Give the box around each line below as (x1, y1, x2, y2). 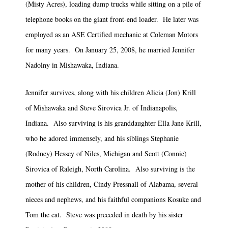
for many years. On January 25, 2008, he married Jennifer (25, 44, 195, 54)
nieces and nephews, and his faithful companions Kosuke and (25, 194, 201, 204)
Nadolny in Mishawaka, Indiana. (25, 60, 119, 70)
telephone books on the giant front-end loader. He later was (25, 14, 198, 24)
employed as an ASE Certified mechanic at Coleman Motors (25, 29, 198, 39)
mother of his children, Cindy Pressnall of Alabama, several (25, 179, 198, 189)
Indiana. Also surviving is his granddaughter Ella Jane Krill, (25, 118, 202, 128)
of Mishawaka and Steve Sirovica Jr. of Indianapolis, (25, 102, 178, 112)
